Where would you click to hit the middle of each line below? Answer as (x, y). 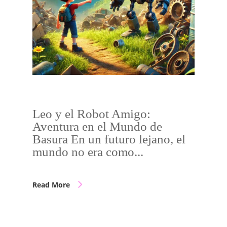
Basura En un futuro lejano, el (109, 139)
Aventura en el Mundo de (97, 126)
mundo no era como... (88, 152)
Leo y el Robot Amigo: (91, 114)
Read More (51, 185)
